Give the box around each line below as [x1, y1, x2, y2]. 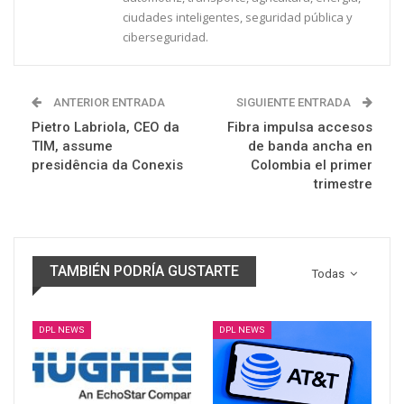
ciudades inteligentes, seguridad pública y [123, 8, 353, 25]
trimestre [314, 175, 372, 192]
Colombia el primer [251, 156, 372, 173]
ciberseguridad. [123, 28, 208, 45]
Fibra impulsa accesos [227, 118, 372, 135]
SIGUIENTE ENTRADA [236, 95, 353, 109]
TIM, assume [32, 137, 113, 154]
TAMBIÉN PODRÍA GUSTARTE [50, 262, 239, 280]
